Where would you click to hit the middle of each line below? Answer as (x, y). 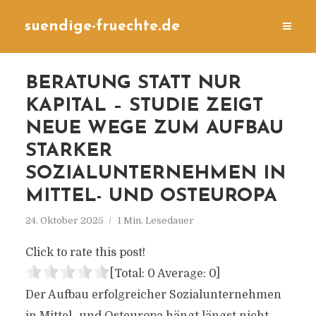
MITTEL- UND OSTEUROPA (151, 196)
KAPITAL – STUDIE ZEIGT (144, 106)
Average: (182, 274)
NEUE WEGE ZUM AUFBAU (154, 129)
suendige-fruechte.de (102, 26)
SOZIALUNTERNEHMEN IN (155, 174)
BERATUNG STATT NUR (133, 84)
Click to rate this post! (85, 253)
